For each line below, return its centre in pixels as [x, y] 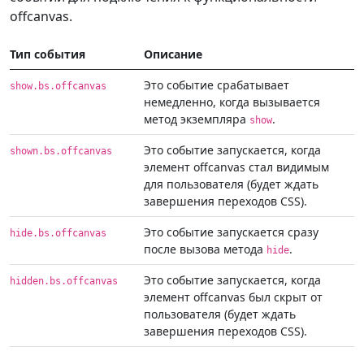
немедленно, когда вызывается [232, 102]
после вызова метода [205, 249]
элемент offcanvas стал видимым [236, 167]
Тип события [48, 54]
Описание [173, 54]
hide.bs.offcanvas [58, 234]
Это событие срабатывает [217, 85]
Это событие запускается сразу [231, 232]
